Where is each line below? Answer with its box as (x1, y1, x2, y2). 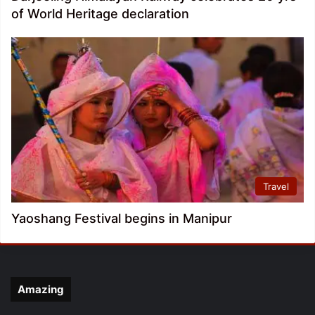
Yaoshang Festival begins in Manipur (11, 211, 232, 226)
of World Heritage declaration (11, 6, 189, 22)
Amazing (18, 283, 64, 297)
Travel (263, 181, 289, 193)
